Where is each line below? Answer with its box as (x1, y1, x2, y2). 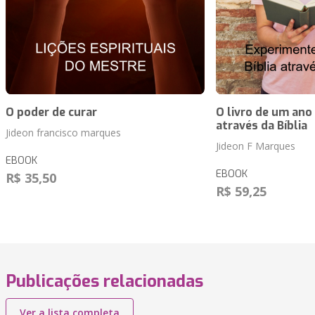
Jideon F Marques (215, 139, 295, 153)
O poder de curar (6, 105, 97, 120)
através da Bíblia (215, 118, 307, 134)
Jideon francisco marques (6, 126, 121, 140)
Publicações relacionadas (6, 270, 203, 293)
